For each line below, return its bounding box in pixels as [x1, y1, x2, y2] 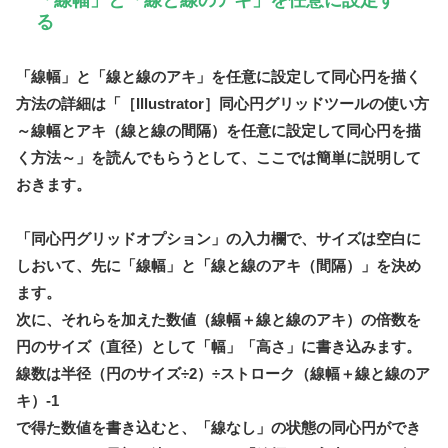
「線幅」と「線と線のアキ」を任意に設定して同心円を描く [16, 68, 421, 86]
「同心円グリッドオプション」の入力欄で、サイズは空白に [16, 230, 421, 248]
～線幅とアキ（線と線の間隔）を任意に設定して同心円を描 [16, 122, 421, 140]
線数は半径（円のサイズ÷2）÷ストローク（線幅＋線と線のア [16, 365, 430, 383]
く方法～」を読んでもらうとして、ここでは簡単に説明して [16, 149, 421, 167]
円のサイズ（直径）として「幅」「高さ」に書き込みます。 [16, 338, 421, 356]
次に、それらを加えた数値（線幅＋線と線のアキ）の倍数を [16, 311, 421, 329]
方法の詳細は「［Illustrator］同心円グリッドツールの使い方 [16, 95, 429, 113]
